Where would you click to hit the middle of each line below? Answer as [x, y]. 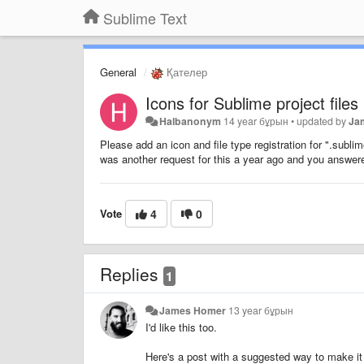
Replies [132, 273]
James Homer [193, 310]
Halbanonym [191, 121]
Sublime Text [145, 18]
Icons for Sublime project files [252, 102]
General [118, 72]
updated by [323, 121]
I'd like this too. [181, 327]
